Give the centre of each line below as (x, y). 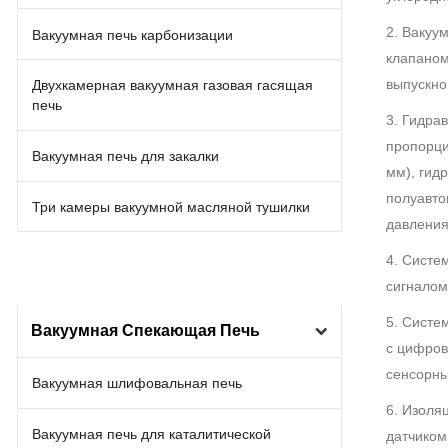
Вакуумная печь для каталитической (152, 434)
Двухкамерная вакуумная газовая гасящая (173, 85)
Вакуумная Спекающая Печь (145, 331)
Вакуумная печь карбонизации (133, 34)
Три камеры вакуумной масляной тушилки (171, 207)
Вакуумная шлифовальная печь (137, 383)
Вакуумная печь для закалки (126, 156)
